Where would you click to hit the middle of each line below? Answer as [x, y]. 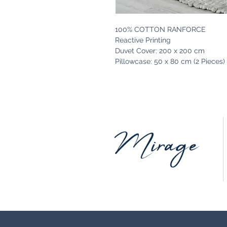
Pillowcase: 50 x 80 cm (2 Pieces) [170, 62]
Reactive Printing [143, 40]
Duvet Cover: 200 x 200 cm [160, 51]
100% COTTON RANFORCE [160, 30]
